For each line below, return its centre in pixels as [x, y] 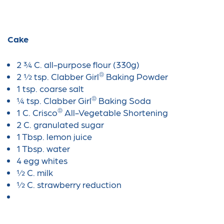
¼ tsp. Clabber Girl [54, 100]
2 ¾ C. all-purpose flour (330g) [78, 64]
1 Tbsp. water [43, 148]
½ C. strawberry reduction [69, 184]
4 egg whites [42, 160]
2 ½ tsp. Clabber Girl [57, 76]
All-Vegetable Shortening [115, 112]
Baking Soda [123, 100]
